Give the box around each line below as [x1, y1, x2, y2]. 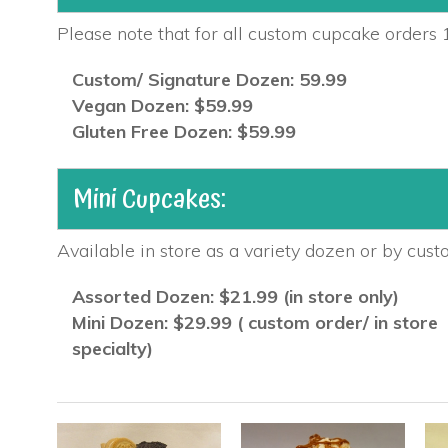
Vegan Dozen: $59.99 [72, 93, 253, 117]
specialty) [72, 336, 153, 360]
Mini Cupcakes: [73, 177, 226, 220]
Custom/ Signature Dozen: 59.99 [72, 67, 347, 91]
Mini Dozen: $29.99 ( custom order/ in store [72, 310, 438, 334]
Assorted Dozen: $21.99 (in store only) [72, 284, 399, 308]
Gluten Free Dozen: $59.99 [72, 119, 296, 143]
